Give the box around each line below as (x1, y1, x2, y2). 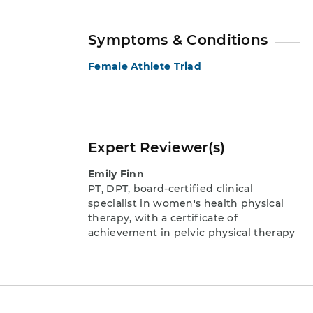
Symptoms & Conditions (88, 31, 268, 48)
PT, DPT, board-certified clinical (88, 182, 253, 195)
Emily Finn (88, 167, 144, 180)
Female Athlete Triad (88, 59, 201, 73)
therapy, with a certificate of (88, 211, 238, 224)
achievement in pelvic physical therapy (88, 226, 296, 239)
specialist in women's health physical (88, 196, 284, 210)
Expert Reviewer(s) (88, 138, 226, 156)
